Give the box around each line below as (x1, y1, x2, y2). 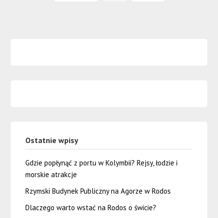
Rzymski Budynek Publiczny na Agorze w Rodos (25, 186, 171, 196)
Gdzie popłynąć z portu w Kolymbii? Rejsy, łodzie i (25, 158, 178, 167)
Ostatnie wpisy (25, 135, 79, 145)
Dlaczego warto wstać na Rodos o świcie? (25, 202, 157, 212)
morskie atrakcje (25, 169, 77, 179)
